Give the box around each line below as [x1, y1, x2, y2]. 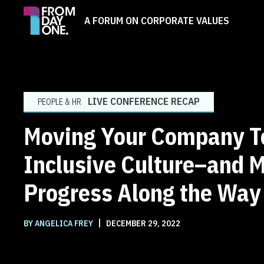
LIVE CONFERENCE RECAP [88, 94, 200, 108]
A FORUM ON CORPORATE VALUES [84, 14, 229, 27]
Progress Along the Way [24, 177, 261, 208]
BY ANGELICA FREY [24, 217, 95, 229]
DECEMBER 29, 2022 [104, 217, 180, 229]
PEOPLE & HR [38, 96, 81, 107]
